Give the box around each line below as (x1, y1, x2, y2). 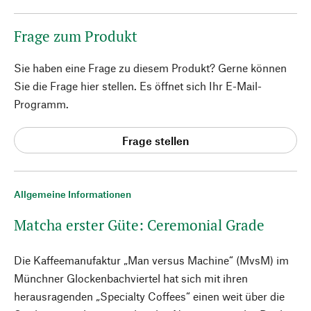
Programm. (14, 97, 69, 110)
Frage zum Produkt (14, 26, 137, 46)
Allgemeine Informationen (14, 188, 131, 200)
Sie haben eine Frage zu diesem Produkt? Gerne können (14, 61, 287, 74)
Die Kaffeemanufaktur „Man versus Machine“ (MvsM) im (14, 253, 289, 267)
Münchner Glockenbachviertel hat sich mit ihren (14, 271, 248, 285)
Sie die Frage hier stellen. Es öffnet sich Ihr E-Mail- (14, 79, 262, 92)
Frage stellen (122, 133, 189, 147)
